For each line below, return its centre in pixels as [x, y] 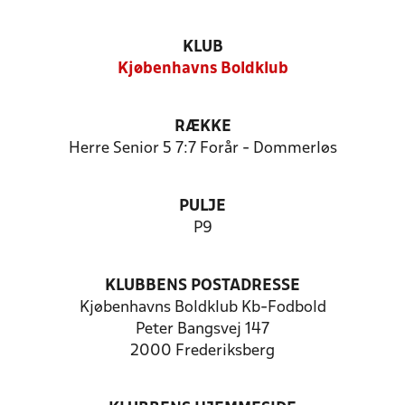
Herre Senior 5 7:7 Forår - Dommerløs [202, 149]
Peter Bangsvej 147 [202, 330]
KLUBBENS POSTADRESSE [202, 286]
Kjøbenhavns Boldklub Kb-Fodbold [202, 308]
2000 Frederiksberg [202, 351]
